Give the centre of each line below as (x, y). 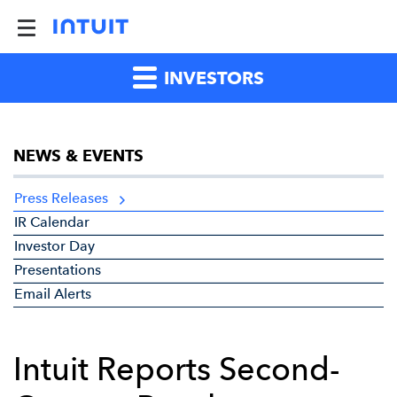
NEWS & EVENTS (78, 156)
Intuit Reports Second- (177, 369)
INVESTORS (212, 78)
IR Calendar (52, 222)
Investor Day (54, 246)
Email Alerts (53, 294)
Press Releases (61, 198)
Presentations (58, 270)
